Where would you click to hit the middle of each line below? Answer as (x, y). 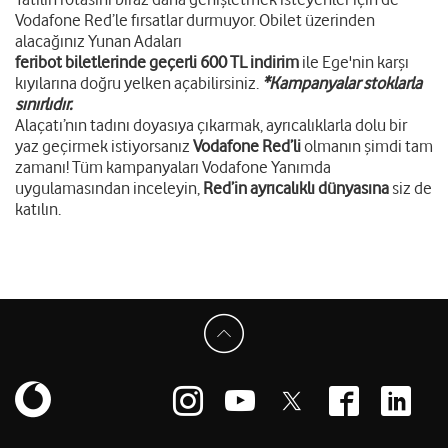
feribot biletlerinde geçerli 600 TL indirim (157, 62)
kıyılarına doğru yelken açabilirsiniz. (138, 83)
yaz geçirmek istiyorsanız (104, 146)
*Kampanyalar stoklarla (342, 83)
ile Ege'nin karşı (354, 62)
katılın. (38, 209)
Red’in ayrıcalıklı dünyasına (296, 188)
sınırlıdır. (43, 104)
